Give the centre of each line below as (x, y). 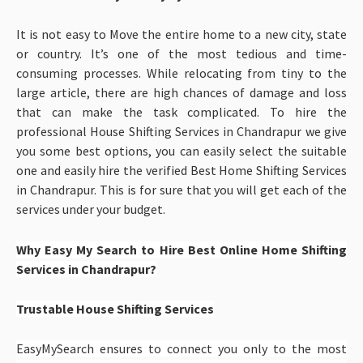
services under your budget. (91, 209)
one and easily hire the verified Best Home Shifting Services (181, 171)
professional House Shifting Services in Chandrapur (159, 132)
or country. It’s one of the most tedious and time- (181, 54)
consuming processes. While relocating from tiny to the (181, 73)
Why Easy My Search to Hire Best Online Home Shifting (181, 249)
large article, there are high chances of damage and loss (181, 93)
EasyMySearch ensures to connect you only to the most (181, 349)
